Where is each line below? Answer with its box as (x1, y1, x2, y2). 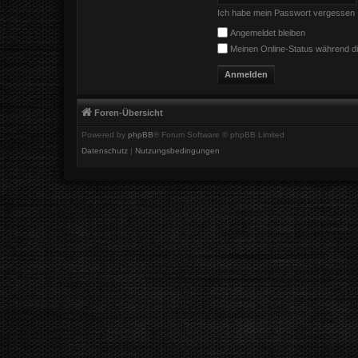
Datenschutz (82, 145, 128, 155)
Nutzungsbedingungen (135, 145, 220, 155)
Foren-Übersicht (94, 107, 163, 117)
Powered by (82, 129, 128, 139)
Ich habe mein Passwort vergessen (217, 7, 355, 18)
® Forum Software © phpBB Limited (153, 129, 284, 139)
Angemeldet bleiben (228, 28, 305, 38)
